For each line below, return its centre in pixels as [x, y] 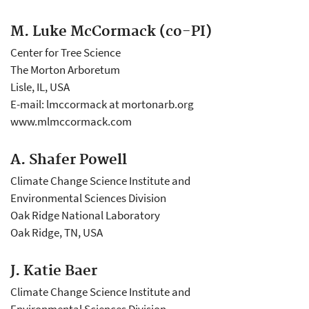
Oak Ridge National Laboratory [85, 215]
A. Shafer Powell [69, 160]
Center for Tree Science [66, 52]
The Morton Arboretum [65, 70]
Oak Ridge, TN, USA [57, 232]
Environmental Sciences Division [88, 198]
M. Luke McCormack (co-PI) [111, 32]
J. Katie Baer [54, 271]
